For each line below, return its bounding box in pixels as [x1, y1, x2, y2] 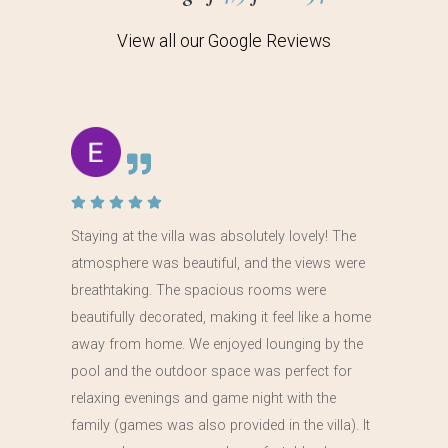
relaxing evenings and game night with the [71, 390, 336, 408]
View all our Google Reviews [117, 31, 331, 52]
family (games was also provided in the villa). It [71, 417, 370, 435]
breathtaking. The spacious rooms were [71, 282, 326, 300]
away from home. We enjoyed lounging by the [71, 336, 363, 354]
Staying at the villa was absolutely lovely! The [71, 228, 356, 246]
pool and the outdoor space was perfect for [71, 363, 352, 381]
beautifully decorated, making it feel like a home [71, 309, 371, 327]
